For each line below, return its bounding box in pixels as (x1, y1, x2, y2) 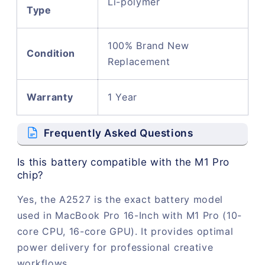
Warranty (26, 91, 73, 104)
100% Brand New (107, 40, 189, 52)
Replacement (107, 56, 170, 68)
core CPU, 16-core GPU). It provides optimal (17, 225, 234, 238)
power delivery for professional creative (17, 241, 214, 254)
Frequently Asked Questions (43, 127, 193, 140)
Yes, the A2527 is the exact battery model (17, 193, 224, 206)
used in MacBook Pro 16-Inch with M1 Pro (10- (17, 209, 243, 222)
